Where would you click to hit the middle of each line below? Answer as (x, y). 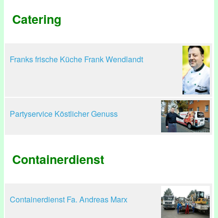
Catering (37, 19)
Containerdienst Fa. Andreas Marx (69, 199)
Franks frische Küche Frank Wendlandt (76, 59)
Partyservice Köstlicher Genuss (64, 114)
